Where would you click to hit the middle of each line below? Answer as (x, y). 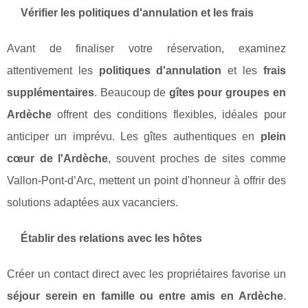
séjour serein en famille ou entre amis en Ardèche (145, 296)
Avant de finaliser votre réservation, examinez (146, 49)
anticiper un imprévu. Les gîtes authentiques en (134, 137)
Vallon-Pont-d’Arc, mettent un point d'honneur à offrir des (146, 181)
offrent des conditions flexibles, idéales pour (169, 115)
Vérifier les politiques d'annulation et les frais (137, 13)
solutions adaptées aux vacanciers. (92, 203)
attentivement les (53, 71)
